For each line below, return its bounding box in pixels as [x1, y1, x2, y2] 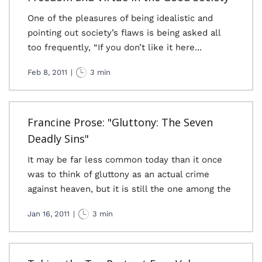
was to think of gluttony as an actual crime [27, 169, 209, 180]
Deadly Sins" [27, 132, 89, 146]
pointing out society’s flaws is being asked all [27, 27, 220, 38]
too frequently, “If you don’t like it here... [27, 42, 202, 53]
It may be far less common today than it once [27, 154, 222, 165]
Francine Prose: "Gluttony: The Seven [27, 115, 213, 129]
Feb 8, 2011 [27, 68, 67, 77]
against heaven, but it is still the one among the [27, 184, 231, 194]
